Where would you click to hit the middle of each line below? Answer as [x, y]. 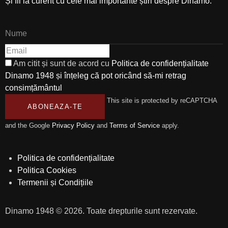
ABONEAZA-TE [55, 106]
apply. [169, 125]
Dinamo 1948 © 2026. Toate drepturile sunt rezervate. [101, 211]
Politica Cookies [47, 170]
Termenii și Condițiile [55, 182]
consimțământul [34, 88]
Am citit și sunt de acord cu [62, 63]
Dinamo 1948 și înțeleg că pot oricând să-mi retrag [96, 75]
